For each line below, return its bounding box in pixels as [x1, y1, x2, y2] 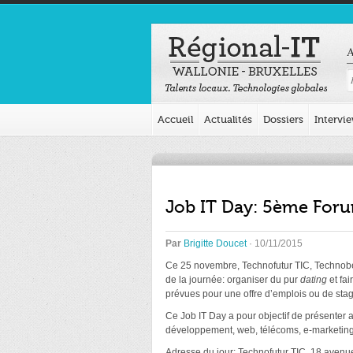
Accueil [158, 113, 193, 125]
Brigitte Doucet [184, 238, 247, 249]
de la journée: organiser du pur [165, 274, 300, 285]
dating [300, 274, 329, 285]
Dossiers [263, 113, 303, 125]
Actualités [204, 113, 252, 125]
